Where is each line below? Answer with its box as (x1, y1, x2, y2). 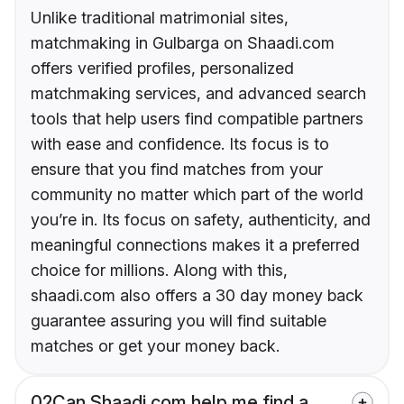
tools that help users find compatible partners (31, 109, 363, 129)
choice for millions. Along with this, (31, 261, 288, 280)
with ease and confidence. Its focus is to (31, 134, 329, 154)
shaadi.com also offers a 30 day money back (31, 286, 363, 306)
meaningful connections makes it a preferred (31, 235, 360, 255)
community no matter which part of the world (31, 185, 363, 205)
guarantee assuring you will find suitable (31, 311, 326, 331)
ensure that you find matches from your (31, 160, 323, 179)
